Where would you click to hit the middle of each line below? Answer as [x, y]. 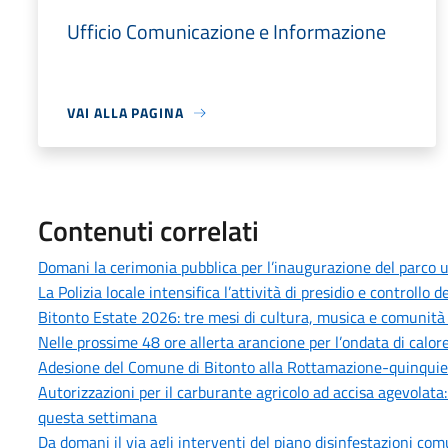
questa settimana [98, 417]
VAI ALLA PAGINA [125, 112]
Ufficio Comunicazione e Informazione [227, 31]
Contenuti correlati [149, 230]
